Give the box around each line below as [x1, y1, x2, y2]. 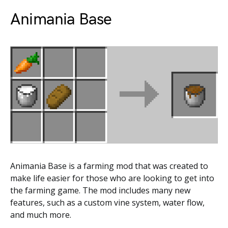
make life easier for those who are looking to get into [10, 173, 214, 184]
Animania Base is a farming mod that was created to [10, 160, 208, 172]
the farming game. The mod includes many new [10, 185, 190, 196]
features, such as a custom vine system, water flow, [10, 197, 205, 208]
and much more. [10, 209, 71, 220]
